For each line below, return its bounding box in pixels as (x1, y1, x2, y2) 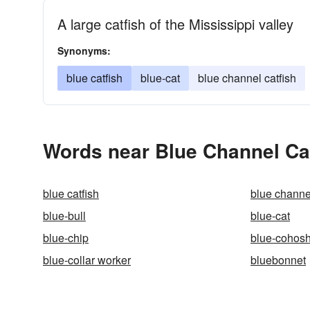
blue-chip (43, 230, 89, 246)
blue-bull (43, 208, 86, 224)
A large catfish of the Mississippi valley (57, 14, 293, 34)
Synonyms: (57, 44, 111, 57)
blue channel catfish (198, 70, 296, 86)
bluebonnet (250, 252, 306, 268)
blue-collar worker (43, 252, 131, 268)
